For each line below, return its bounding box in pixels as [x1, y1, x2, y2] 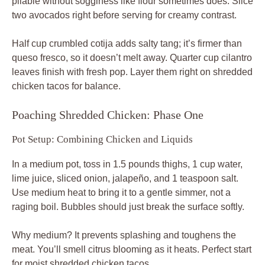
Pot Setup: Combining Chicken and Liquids [12, 133, 193, 145]
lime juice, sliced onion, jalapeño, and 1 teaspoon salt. [12, 173, 238, 183]
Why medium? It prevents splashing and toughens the [12, 230, 236, 240]
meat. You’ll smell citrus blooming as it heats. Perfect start [12, 244, 251, 254]
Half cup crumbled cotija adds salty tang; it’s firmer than [12, 38, 242, 49]
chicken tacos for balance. [12, 80, 121, 91]
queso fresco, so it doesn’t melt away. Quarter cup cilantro [12, 52, 252, 63]
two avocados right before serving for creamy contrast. [12, 9, 237, 20]
